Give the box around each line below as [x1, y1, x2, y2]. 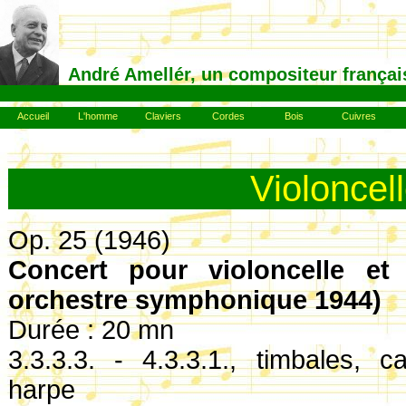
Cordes [212, 111, 245, 121]
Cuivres [342, 111, 376, 121]
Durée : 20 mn [8, 314, 174, 344]
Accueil [16, 111, 49, 121]
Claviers [145, 111, 181, 121]
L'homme [78, 111, 118, 121]
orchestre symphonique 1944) [8, 285, 382, 314]
